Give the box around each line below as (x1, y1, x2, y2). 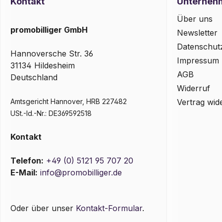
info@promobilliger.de (40, 167, 122, 178)
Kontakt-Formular (76, 203, 142, 214)
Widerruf (176, 83, 210, 94)
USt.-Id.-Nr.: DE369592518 (10, 109, 92, 118)
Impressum (176, 55, 219, 66)
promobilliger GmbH (10, 25, 88, 35)
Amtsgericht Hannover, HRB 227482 (10, 97, 127, 106)
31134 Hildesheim (10, 60, 75, 71)
